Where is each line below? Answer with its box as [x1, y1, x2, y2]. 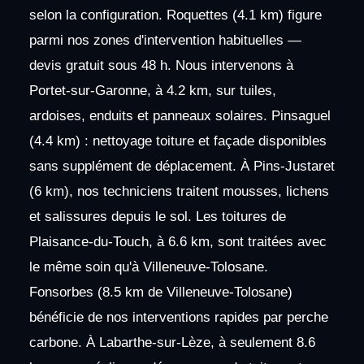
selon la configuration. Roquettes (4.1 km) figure [28, 6, 322, 23]
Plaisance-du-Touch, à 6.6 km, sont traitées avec [28, 233, 327, 249]
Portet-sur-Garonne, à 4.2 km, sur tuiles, [28, 82, 276, 98]
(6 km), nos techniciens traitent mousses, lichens [28, 183, 329, 199]
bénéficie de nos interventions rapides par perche [28, 309, 328, 325]
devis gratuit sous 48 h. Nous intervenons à [28, 57, 293, 73]
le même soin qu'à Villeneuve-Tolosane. [28, 258, 268, 275]
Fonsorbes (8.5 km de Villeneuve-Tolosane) [28, 284, 292, 300]
